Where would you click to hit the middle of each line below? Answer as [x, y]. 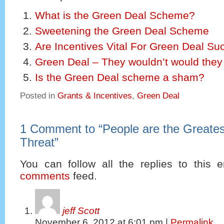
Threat [37, 142]
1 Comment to [59, 129]
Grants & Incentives [95, 95]
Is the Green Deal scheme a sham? [120, 77]
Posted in [39, 95]
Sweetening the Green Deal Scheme [122, 30]
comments [45, 175]
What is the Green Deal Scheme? [115, 15]
